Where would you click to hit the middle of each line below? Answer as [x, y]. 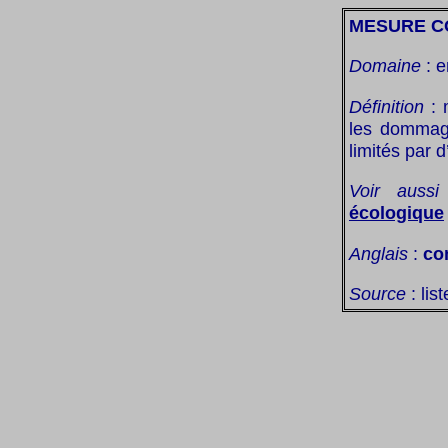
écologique [396, 213]
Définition [386, 106]
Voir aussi [394, 191]
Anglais [378, 253]
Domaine [385, 66]
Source [377, 293]
